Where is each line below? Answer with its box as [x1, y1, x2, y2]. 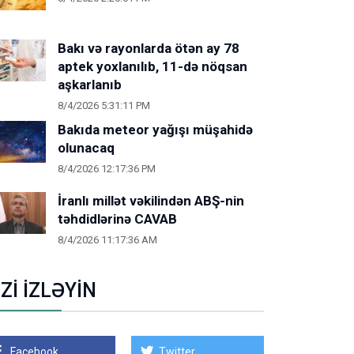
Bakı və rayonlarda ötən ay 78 [58, 40, 239, 56]
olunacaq [58, 140, 115, 156]
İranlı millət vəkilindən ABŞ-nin [58, 193, 244, 209]
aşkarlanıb [58, 77, 122, 92]
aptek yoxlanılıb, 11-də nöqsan [58, 58, 247, 74]
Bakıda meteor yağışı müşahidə [58, 122, 253, 137]
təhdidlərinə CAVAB [58, 211, 177, 227]
